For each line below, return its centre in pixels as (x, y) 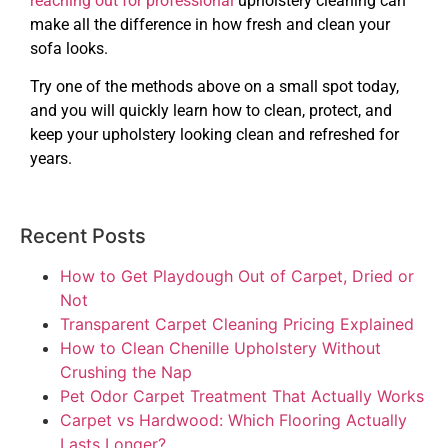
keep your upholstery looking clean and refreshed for (214, 135)
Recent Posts (83, 235)
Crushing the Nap (126, 371)
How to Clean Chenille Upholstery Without (220, 347)
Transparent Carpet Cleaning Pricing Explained (237, 323)
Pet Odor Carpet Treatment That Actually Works (242, 395)
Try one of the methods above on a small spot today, (214, 87)
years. (51, 159)
